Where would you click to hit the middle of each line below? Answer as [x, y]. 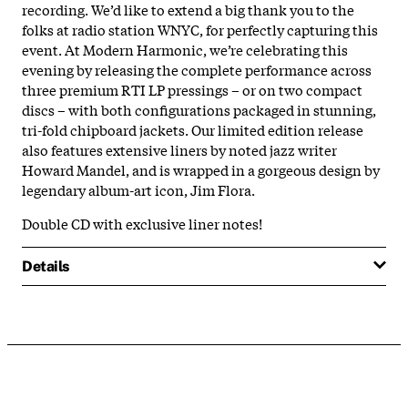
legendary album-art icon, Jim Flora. [138, 189]
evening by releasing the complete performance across [197, 69]
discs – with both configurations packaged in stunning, [199, 109]
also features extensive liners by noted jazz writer [179, 149]
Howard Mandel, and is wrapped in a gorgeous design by [201, 169]
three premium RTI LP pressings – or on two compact [192, 89]
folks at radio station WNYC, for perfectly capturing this [200, 29]
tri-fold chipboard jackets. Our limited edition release [193, 129]
